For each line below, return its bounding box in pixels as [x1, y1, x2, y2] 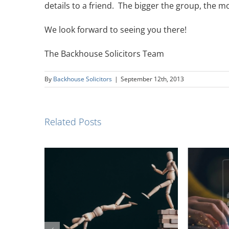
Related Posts [44, 116, 101, 128]
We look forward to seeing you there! [44, 24, 187, 35]
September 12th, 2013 [121, 75, 184, 83]
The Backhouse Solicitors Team [44, 48, 164, 59]
